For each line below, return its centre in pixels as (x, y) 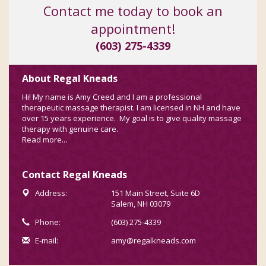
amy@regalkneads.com (153, 240)
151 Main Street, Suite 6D (155, 193)
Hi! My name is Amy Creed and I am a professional (112, 96)
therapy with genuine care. (70, 129)
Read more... (44, 139)
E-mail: (46, 240)
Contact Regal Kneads (74, 174)
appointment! (133, 29)
